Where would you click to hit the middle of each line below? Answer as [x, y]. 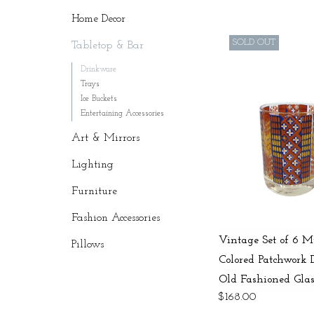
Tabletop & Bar [108, 45]
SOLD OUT [254, 42]
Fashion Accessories [116, 218]
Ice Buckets [99, 98]
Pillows [88, 244]
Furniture [94, 191]
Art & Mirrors [105, 138]
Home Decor [98, 19]
